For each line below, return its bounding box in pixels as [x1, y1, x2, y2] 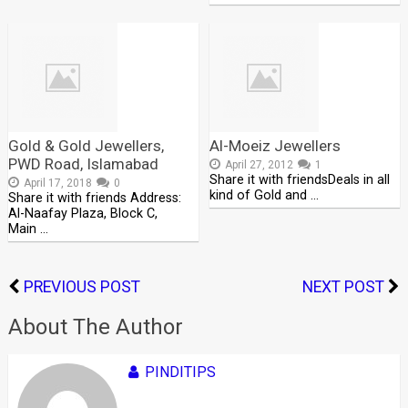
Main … [7, 221, 48, 237]
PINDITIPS [144, 363, 216, 381]
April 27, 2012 [225, 158, 294, 171]
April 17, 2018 [23, 177, 92, 189]
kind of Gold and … [209, 188, 320, 203]
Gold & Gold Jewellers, [7, 137, 164, 155]
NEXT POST [302, 278, 385, 296]
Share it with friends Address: [7, 190, 181, 206]
